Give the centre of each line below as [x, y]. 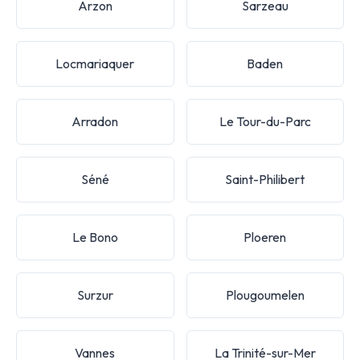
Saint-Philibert [265, 179]
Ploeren [265, 237]
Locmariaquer [95, 63]
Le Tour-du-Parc [265, 121]
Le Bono [95, 237]
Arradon [95, 121]
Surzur [95, 295]
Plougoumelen [265, 295]
